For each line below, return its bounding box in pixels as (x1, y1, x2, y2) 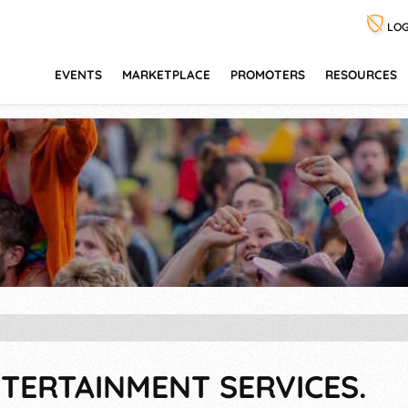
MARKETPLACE (122, 66, 210, 82)
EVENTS (55, 66, 102, 82)
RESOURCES (325, 66, 397, 82)
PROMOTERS (230, 66, 305, 82)
